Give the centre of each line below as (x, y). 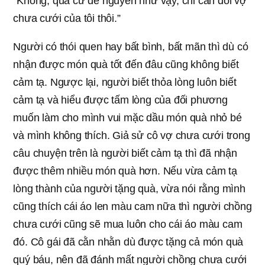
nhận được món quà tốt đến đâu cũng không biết (126, 64)
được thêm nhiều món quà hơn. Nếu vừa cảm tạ (125, 171)
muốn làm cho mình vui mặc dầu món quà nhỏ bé (127, 117)
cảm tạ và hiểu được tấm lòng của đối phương (120, 100)
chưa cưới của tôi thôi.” (67, 18)
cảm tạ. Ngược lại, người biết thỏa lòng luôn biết (125, 82)
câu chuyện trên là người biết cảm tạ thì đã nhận (125, 153)
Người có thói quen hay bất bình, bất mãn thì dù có (131, 46)
